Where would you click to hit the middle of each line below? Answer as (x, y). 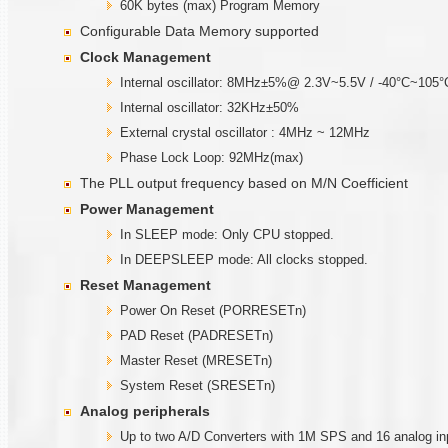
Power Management (147, 208)
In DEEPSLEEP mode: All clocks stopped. (244, 259)
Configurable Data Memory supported (199, 30)
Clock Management (145, 56)
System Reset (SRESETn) (197, 385)
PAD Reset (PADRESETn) (196, 335)
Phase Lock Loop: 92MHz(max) (211, 157)
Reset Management (145, 284)
